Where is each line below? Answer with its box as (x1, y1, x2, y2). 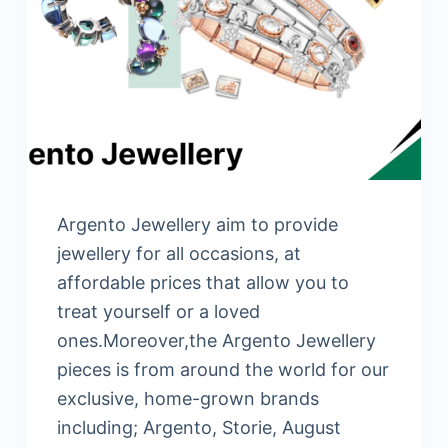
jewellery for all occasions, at (56, 243, 301, 265)
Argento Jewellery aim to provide (56, 214, 338, 236)
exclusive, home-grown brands (56, 388, 319, 410)
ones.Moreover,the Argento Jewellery (56, 330, 376, 352)
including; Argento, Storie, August (56, 417, 341, 439)
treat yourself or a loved (56, 301, 260, 323)
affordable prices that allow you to (56, 272, 349, 294)
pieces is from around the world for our (56, 359, 389, 381)
